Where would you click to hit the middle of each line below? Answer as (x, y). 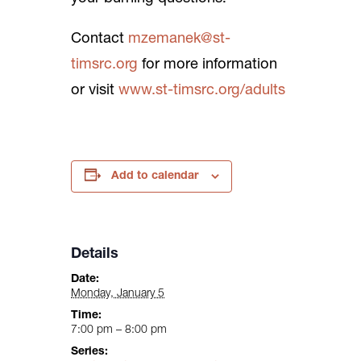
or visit (95, 91)
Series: (89, 352)
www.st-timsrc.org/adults (202, 91)
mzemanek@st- (179, 39)
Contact (100, 39)
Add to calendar (154, 176)
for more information (207, 65)
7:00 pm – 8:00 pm (119, 330)
